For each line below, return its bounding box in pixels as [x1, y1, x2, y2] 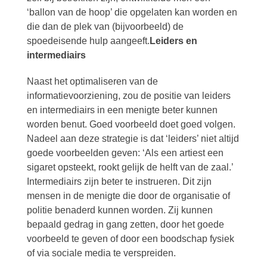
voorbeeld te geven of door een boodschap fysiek [26, 234, 234, 244]
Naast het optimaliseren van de [26, 76, 158, 86]
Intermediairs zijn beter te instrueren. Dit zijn [26, 176, 212, 187]
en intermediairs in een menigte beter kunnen [26, 105, 218, 115]
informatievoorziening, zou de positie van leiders [26, 91, 231, 101]
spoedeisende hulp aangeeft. [26, 36, 150, 46]
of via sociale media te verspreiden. [26, 248, 176, 258]
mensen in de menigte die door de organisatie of [26, 191, 230, 201]
